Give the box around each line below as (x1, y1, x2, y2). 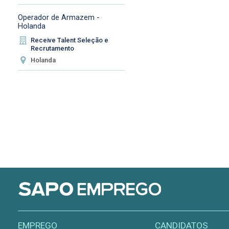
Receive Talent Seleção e (31, 36, 109, 44)
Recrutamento (31, 44, 75, 53)
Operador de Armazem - (17, 13, 100, 22)
